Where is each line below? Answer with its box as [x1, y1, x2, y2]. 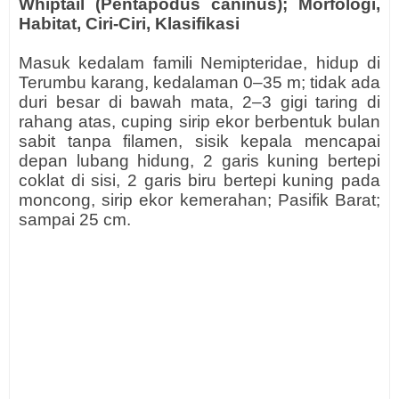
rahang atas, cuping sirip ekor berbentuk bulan [19, 112, 380, 131]
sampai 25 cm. [19, 210, 131, 229]
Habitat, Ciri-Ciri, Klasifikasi [19, 14, 240, 33]
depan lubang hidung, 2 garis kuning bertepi [19, 151, 380, 170]
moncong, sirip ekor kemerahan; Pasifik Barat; [19, 191, 380, 209]
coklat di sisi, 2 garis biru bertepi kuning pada [19, 171, 380, 190]
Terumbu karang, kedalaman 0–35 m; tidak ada [19, 73, 380, 92]
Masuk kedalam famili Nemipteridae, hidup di [19, 53, 380, 72]
